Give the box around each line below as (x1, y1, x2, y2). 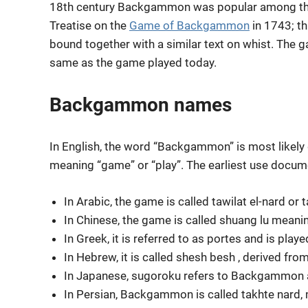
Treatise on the (49, 19, 129, 33)
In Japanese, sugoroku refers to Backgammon (64, 268, 305, 283)
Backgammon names (49, 93, 232, 116)
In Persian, (64, 287, 121, 301)
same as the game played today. (49, 56, 217, 70)
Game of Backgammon (129, 19, 250, 33)
